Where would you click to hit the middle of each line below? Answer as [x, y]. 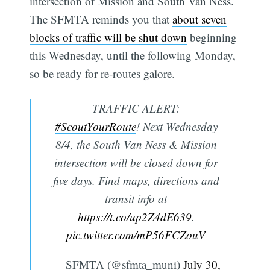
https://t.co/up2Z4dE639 [134, 217]
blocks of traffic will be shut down [108, 37]
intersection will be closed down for [136, 163]
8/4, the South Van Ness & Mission [136, 145]
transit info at [136, 199]
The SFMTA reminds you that [101, 19]
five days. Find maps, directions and [136, 181]
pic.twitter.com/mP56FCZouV [136, 235]
